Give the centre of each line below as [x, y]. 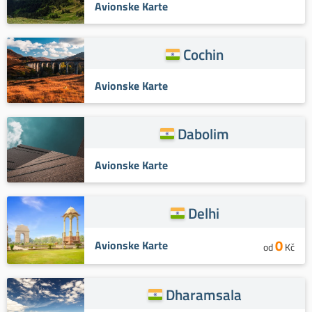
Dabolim [204, 133]
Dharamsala [203, 294]
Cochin [204, 54]
